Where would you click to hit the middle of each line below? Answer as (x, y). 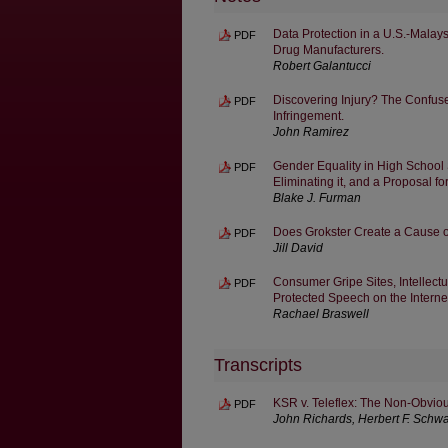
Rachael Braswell (321, 313)
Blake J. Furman (317, 197)
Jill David (298, 247)
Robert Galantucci (322, 65)
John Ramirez (311, 131)
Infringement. (308, 115)
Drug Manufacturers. (328, 49)
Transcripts (258, 364)
